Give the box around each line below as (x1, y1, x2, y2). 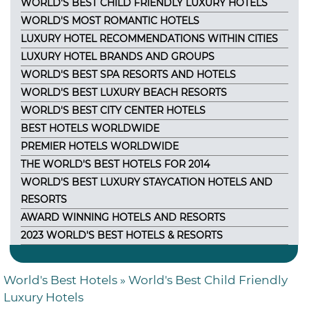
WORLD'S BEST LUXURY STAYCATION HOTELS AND (21, 176, 272, 188)
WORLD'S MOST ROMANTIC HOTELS (21, 14, 199, 27)
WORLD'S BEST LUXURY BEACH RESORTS (21, 86, 227, 99)
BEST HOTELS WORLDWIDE (21, 122, 159, 134)
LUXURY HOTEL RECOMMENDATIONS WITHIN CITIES (21, 32, 278, 45)
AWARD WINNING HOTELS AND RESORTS (21, 211, 226, 223)
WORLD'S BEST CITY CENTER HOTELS (21, 104, 206, 117)
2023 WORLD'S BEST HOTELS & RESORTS (21, 229, 223, 241)
